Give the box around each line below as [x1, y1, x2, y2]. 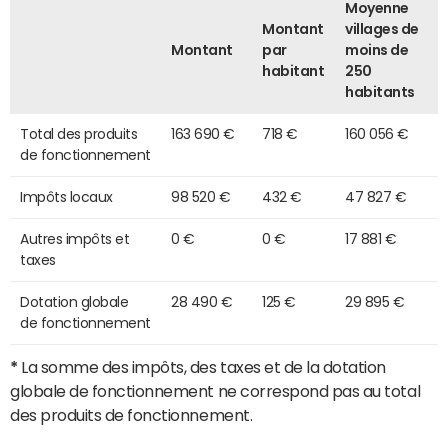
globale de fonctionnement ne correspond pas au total [10, 382, 421, 399]
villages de [345, 21, 419, 36]
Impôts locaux [20, 189, 113, 204]
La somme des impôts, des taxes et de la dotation [17, 358, 387, 375]
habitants [345, 84, 415, 99]
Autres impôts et [20, 231, 130, 246]
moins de [345, 42, 409, 57]
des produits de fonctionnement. [10, 406, 253, 423]
